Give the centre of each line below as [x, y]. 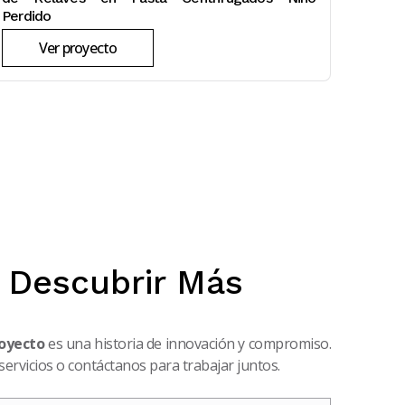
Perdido [27, 16]
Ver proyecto [78, 48]
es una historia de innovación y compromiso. [188, 344]
